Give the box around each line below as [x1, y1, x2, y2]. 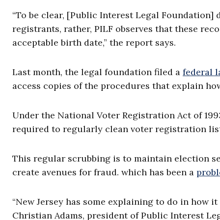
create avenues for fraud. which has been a [12, 166, 196, 178]
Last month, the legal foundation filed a [12, 66, 183, 78]
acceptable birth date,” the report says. [12, 37, 178, 49]
